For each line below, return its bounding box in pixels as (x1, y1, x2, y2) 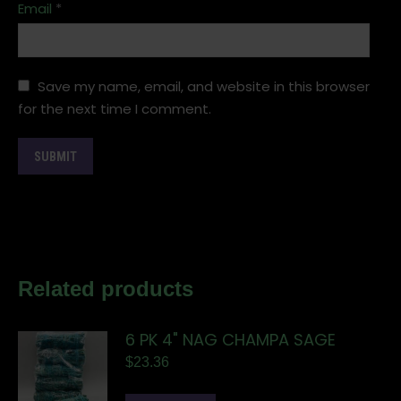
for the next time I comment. (18, 99, 211, 119)
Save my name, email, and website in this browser (38, 77, 370, 97)
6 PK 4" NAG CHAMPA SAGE (125, 328, 336, 352)
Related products (18, 277, 193, 302)
